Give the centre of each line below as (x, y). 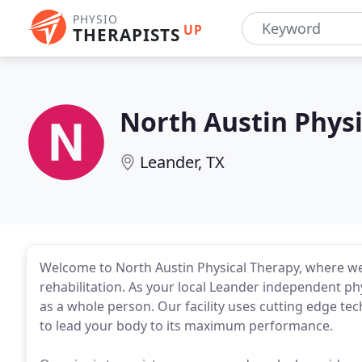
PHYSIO (95, 19)
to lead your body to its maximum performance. (186, 326)
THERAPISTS (126, 35)
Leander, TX (182, 162)
